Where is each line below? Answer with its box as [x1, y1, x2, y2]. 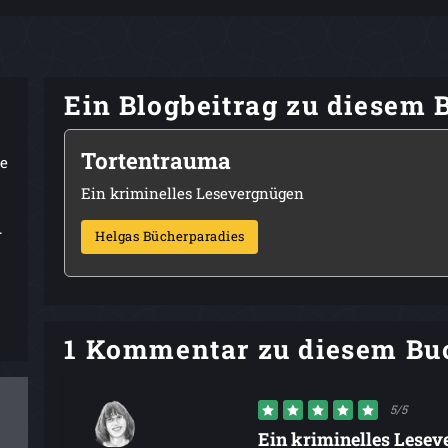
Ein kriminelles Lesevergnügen [81, 182, 305, 203]
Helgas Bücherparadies [95, 227, 245, 246]
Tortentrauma [81, 144, 232, 175]
